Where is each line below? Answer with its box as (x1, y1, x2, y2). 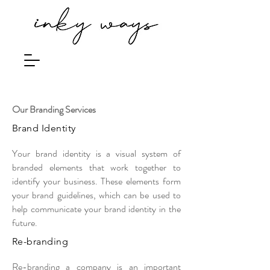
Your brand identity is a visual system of (12, 146, 181, 160)
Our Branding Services (12, 102, 96, 116)
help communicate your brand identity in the (12, 202, 181, 216)
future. (12, 216, 37, 230)
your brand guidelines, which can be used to (12, 188, 181, 202)
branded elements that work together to (12, 160, 181, 174)
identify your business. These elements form (12, 174, 181, 188)
